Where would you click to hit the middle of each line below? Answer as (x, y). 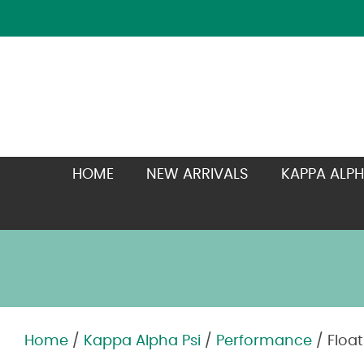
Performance (264, 341)
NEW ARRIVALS (197, 175)
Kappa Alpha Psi (142, 341)
